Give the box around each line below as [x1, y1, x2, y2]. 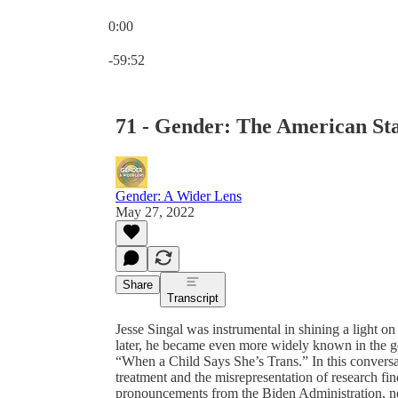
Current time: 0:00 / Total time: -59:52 [107, 34, 320, 49]
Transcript [167, 291, 219, 305]
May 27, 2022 [115, 203, 195, 219]
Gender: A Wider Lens [115, 187, 242, 203]
